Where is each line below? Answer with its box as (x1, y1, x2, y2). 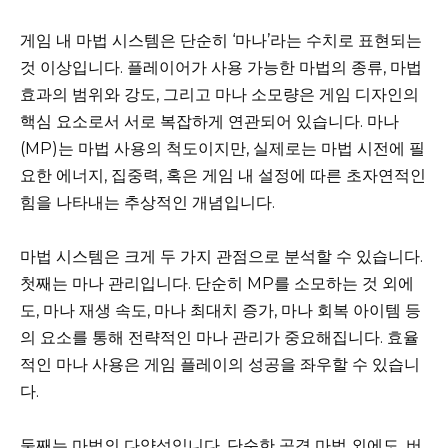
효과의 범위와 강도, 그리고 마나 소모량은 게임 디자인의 (20, 84, 419, 104)
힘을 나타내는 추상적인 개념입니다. (20, 192, 275, 212)
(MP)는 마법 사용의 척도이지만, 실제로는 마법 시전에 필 (20, 138, 425, 158)
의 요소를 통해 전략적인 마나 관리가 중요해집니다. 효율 (20, 327, 419, 347)
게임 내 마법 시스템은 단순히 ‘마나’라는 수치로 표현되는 (20, 30, 422, 50)
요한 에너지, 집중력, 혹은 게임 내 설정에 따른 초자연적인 (20, 165, 426, 185)
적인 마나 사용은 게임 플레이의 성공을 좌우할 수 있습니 (20, 354, 420, 374)
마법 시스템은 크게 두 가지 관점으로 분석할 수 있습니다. (20, 246, 423, 266)
